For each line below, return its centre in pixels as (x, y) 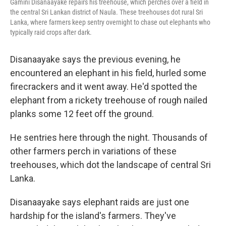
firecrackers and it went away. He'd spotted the (104, 87)
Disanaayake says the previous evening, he (95, 59)
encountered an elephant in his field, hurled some (108, 73)
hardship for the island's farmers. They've (93, 216)
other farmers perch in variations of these (93, 151)
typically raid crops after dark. (51, 32)
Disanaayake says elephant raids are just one (100, 202)
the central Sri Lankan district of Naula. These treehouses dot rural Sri (106, 12)
